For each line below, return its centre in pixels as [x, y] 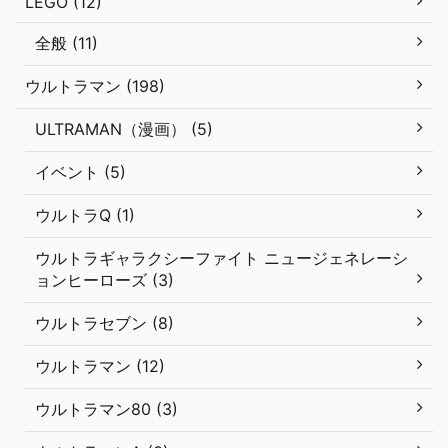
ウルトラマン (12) [100, 365]
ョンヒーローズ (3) [104, 279]
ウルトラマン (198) [95, 85]
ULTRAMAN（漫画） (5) [124, 128]
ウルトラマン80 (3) [106, 408]
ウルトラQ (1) [85, 214]
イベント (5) [80, 171]
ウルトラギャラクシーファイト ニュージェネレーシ [221, 257]
